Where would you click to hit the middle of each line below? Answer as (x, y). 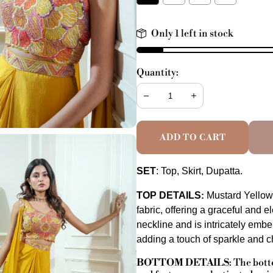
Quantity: (158, 73)
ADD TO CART (193, 137)
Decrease (158, 101)
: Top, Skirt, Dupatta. (199, 171)
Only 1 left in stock (192, 34)
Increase (204, 101)
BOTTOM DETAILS (183, 263)
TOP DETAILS (169, 195)
